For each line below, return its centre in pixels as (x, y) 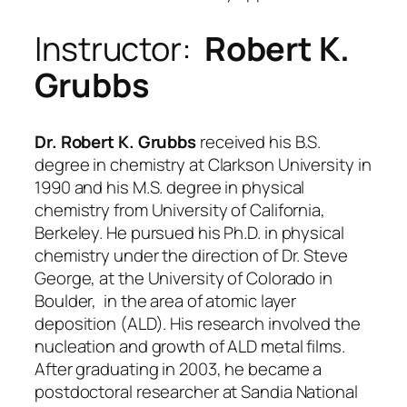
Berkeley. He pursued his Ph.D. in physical (189, 233)
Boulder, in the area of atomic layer (166, 301)
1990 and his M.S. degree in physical (170, 188)
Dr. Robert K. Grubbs (115, 142)
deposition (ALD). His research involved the (198, 324)
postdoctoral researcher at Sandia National (196, 392)
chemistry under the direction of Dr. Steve (191, 256)
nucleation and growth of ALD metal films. (190, 347)
